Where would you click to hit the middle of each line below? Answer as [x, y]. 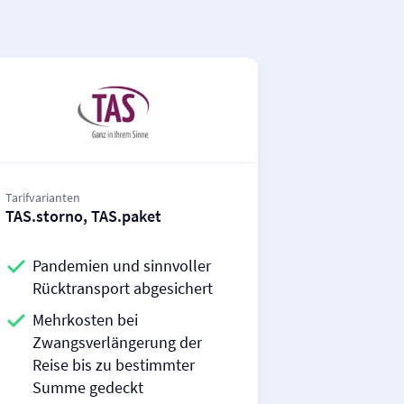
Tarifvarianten [43, 197]
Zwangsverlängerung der [117, 342]
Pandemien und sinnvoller [122, 266]
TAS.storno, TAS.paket [83, 216]
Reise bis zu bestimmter [114, 365]
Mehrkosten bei [85, 320]
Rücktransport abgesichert [123, 288]
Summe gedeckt [88, 387]
